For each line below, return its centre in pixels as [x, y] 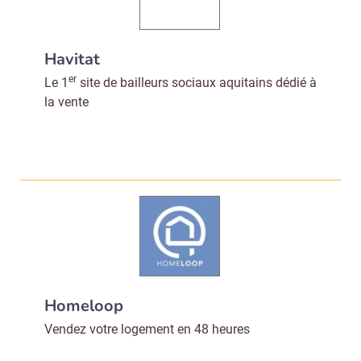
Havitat [72, 59]
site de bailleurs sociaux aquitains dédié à [197, 83]
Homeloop [84, 306]
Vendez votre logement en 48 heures [147, 329]
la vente [66, 102]
